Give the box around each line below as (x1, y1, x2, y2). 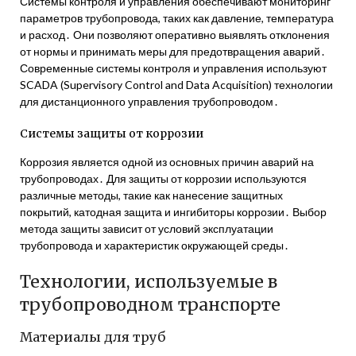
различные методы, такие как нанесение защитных (20, 188, 283, 202)
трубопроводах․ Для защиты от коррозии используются (20, 172, 307, 185)
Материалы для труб (20, 329, 165, 345)
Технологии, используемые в (20, 271, 277, 292)
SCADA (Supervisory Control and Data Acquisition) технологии (20, 78, 333, 91)
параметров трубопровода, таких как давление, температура (20, 11, 334, 25)
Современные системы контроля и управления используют (20, 61, 327, 75)
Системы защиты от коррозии (20, 126, 203, 141)
